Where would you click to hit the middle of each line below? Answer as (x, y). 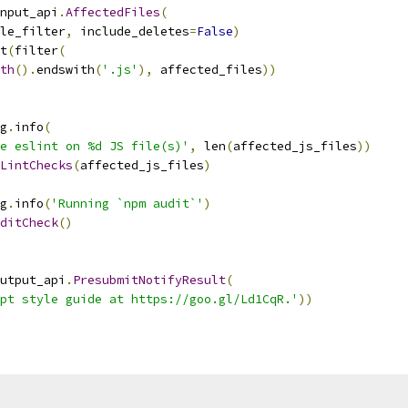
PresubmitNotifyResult (149, 280)
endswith (66, 70)
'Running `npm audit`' (127, 204)
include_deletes (131, 31)
